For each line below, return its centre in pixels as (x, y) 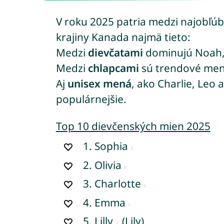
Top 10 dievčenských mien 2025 (133, 126)
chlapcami (113, 68)
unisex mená (99, 84)
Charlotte (118, 184)
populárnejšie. (91, 99)
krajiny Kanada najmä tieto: (123, 37)
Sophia (111, 146)
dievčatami (115, 53)
